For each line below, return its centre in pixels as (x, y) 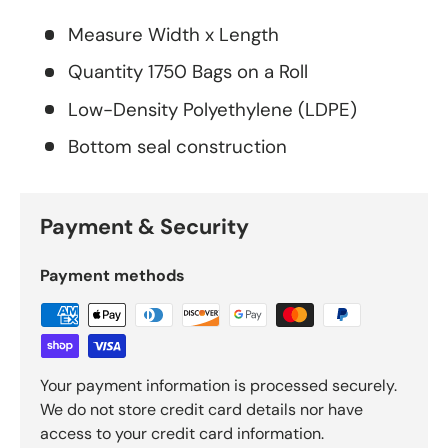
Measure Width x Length (173, 34)
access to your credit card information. (182, 433)
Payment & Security (144, 226)
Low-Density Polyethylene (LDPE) (212, 109)
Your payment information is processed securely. (218, 385)
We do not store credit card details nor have (201, 409)
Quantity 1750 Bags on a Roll (188, 72)
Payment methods (112, 275)
